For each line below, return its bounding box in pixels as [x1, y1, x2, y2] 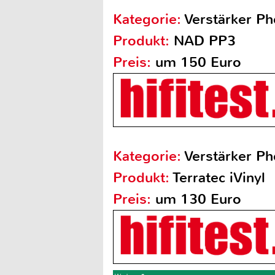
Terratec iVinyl [173, 168, 265, 187]
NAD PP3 [174, 31, 236, 50]
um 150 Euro [151, 53, 241, 72]
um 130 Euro [151, 190, 241, 209]
